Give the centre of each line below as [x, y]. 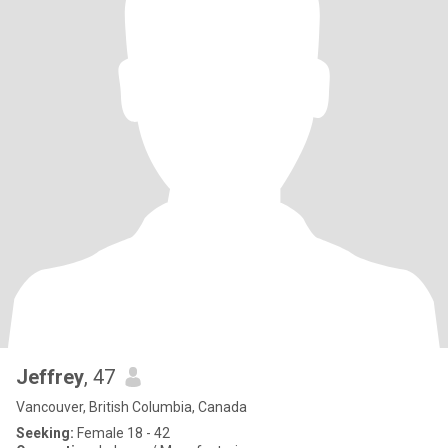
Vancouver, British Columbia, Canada [131, 407]
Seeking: [45, 433]
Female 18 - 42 [122, 433]
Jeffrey [50, 377]
